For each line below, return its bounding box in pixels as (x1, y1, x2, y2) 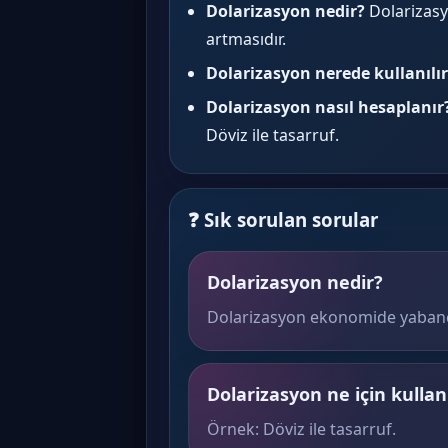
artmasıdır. (206, 28, 286, 50)
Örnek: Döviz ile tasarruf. (207, 418, 396, 440)
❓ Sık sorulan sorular (188, 207, 378, 232)
